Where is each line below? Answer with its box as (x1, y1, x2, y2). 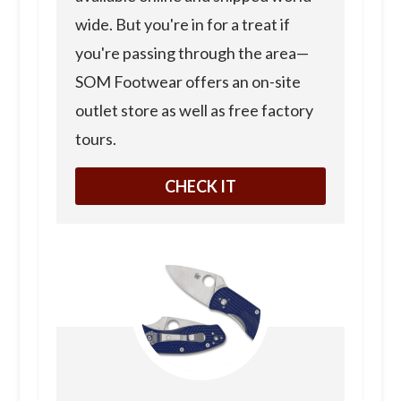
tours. (74, 128, 116, 149)
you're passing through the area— (74, 42, 309, 63)
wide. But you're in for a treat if (74, 13, 290, 34)
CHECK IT (164, 175, 236, 196)
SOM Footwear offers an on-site (74, 71, 301, 91)
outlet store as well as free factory (74, 99, 313, 120)
